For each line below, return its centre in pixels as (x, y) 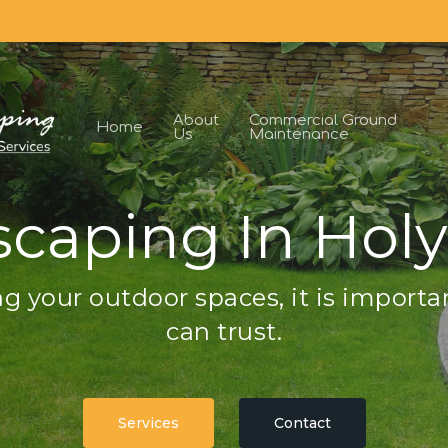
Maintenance (298, 134)
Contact (302, 423)
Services (148, 423)
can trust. (224, 331)
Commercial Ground (322, 120)
